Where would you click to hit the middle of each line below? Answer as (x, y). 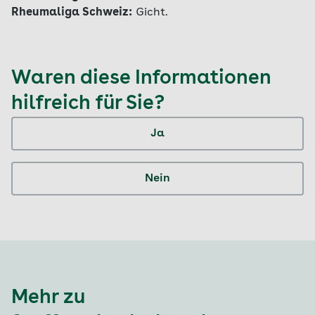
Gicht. (152, 13)
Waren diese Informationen (141, 79)
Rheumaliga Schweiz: (72, 13)
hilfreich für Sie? (88, 104)
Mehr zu (48, 298)
